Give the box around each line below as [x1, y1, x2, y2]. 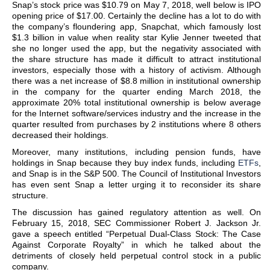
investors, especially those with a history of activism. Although [12, 65, 261, 75]
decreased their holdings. [12, 130, 108, 140]
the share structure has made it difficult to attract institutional [12, 54, 261, 64]
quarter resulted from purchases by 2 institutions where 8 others [12, 119, 261, 129]
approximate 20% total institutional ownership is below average [12, 98, 261, 107]
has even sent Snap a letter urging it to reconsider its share [12, 180, 261, 189]
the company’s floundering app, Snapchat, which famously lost [12, 22, 261, 31]
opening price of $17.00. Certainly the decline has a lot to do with [12, 11, 261, 20]
